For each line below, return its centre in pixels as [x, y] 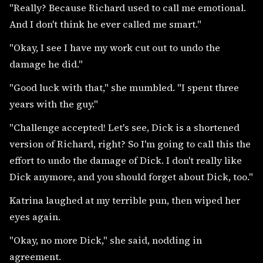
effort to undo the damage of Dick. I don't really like [126, 160]
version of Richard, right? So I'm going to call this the [130, 144]
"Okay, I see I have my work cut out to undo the [115, 47]
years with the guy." [54, 104]
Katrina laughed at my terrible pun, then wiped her [125, 200]
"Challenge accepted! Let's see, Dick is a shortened [124, 127]
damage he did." [46, 64]
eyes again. [36, 216]
